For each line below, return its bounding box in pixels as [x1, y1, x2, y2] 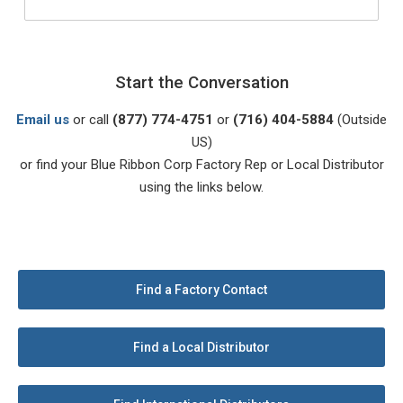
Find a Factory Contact [136, 282, 267, 297]
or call [69, 111, 112, 128]
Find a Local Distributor [133, 339, 270, 354]
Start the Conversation [114, 72, 289, 93]
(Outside [334, 111, 387, 128]
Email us [16, 111, 69, 128]
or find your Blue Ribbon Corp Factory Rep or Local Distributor [19, 156, 384, 173]
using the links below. [139, 178, 264, 195]
